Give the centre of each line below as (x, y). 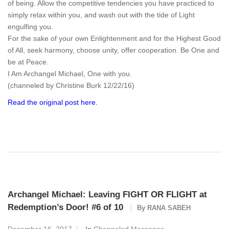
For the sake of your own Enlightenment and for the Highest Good (114, 38)
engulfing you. (30, 27)
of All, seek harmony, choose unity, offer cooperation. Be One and (113, 50)
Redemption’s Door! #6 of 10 (65, 207)
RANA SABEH (169, 208)
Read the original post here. (53, 102)
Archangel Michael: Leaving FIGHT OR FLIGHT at (107, 194)
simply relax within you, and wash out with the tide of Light (101, 15)
